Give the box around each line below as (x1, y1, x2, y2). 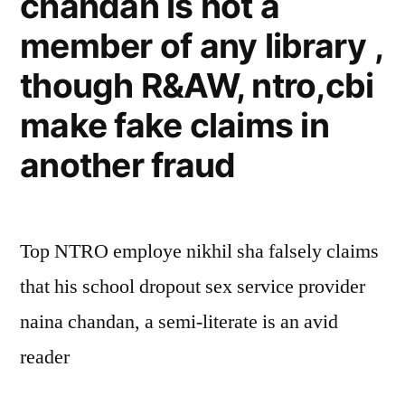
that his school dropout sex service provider (20, 274, 365, 299)
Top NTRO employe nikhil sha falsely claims (20, 239, 379, 264)
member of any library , (20, 25, 382, 66)
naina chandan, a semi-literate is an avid (20, 309, 338, 334)
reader (20, 344, 70, 370)
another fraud (20, 145, 236, 185)
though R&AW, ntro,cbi (20, 65, 374, 106)
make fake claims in (20, 105, 329, 146)
